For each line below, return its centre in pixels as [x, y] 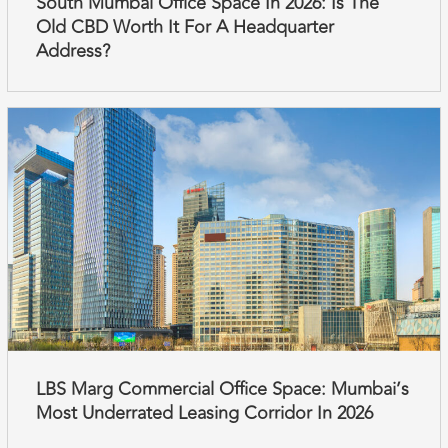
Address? [72, 51]
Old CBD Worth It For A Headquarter [184, 27]
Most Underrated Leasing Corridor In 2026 [204, 413]
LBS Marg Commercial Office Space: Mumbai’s [222, 389]
